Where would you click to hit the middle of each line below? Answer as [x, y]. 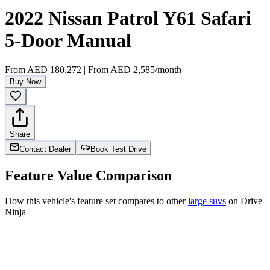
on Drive [244, 201]
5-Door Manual [68, 40]
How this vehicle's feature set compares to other [96, 201]
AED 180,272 [54, 70]
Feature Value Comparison [88, 176]
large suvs [207, 201]
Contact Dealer [45, 149]
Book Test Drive [118, 149]
